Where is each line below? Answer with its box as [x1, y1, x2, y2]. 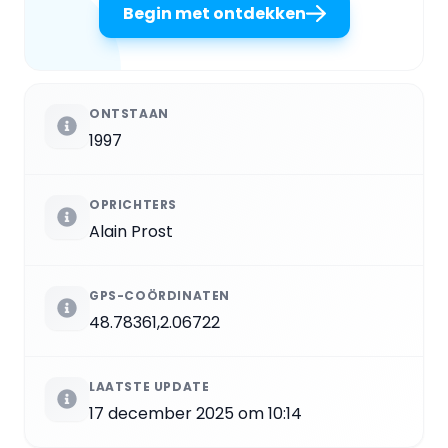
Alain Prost [89, 219, 173, 243]
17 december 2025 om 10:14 [89, 401, 302, 425]
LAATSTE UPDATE [89, 377, 210, 395]
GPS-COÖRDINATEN [89, 286, 230, 304]
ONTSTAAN [89, 104, 169, 122]
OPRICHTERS [89, 195, 177, 213]
